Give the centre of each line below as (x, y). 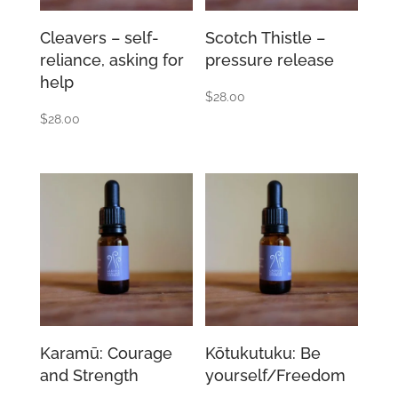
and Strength (89, 376)
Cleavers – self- (99, 37)
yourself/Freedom (276, 376)
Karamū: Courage (106, 354)
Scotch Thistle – (266, 37)
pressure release (270, 60)
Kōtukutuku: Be (263, 354)
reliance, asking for (111, 60)
